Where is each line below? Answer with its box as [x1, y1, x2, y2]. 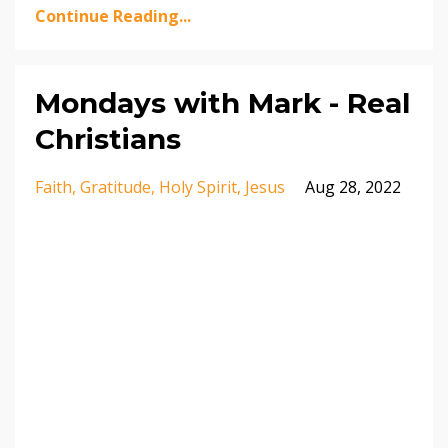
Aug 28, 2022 [305, 175, 401, 198]
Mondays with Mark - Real [35, 85, 410, 120]
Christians [35, 121, 181, 156]
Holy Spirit [159, 175, 237, 198]
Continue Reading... [35, 4, 191, 27]
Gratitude [80, 175, 151, 198]
